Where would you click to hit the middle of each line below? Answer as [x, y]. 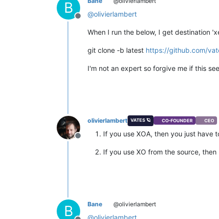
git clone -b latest [117, 50]
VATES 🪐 [140, 120]
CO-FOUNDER [177, 121]
